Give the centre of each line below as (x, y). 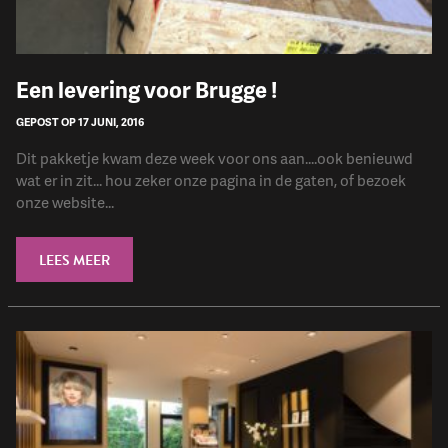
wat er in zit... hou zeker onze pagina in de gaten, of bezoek (211, 180)
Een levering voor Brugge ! (146, 90)
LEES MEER (74, 261)
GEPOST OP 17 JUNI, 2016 (80, 122)
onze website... (65, 202)
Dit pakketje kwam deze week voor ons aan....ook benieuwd (214, 158)
